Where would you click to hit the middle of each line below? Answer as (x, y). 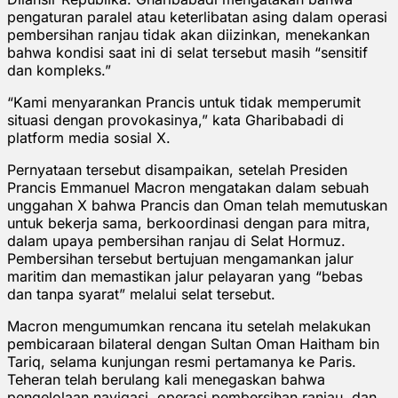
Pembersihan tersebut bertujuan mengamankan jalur (180, 258)
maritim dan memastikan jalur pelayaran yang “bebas (185, 276)
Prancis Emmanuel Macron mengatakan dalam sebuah (188, 187)
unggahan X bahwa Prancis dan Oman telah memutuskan (197, 205)
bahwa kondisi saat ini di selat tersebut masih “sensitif (187, 52)
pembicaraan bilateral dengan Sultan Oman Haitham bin (193, 343)
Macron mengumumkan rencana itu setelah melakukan (189, 326)
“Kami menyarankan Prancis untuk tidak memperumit (184, 102)
